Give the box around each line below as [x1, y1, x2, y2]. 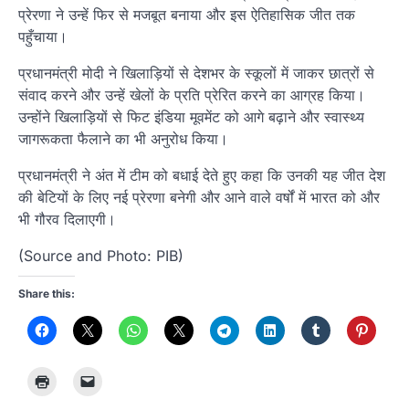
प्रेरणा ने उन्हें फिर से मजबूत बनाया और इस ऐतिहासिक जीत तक [18, 5, 355, 25]
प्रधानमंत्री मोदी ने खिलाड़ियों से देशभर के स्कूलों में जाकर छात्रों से [18, 64, 374, 83]
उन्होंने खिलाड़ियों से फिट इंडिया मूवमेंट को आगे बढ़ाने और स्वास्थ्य [18, 108, 364, 127]
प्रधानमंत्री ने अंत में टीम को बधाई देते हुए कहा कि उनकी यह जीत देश [18, 166, 385, 185]
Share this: [18, 287, 75, 301]
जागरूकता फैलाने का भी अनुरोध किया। [18, 130, 228, 149]
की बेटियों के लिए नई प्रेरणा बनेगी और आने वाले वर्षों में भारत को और [18, 188, 380, 207]
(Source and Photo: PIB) [18, 246, 184, 266]
